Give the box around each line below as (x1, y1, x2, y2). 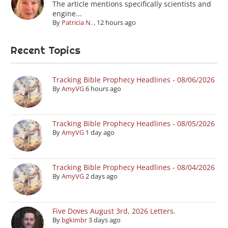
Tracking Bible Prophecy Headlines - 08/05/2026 (52, 118, 215, 128)
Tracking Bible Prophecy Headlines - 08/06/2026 (52, 74, 215, 84)
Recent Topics (11, 43, 80, 57)
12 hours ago (96, 17, 136, 27)
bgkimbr (61, 215, 87, 224)
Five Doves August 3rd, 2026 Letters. (52, 206, 176, 216)
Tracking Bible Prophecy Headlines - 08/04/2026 (52, 162, 215, 172)
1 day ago (85, 127, 115, 137)
